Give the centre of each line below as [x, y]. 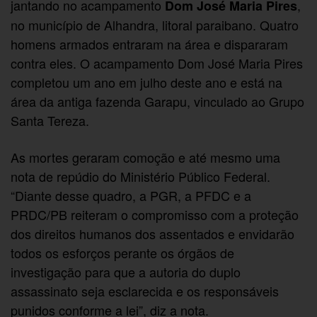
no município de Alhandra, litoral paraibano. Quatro [155, 25]
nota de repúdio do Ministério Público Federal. [141, 177]
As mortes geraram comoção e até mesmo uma [146, 157]
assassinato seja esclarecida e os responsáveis [145, 291]
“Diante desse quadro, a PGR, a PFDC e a [131, 196]
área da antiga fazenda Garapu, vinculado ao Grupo [158, 102]
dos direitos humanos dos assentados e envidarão [153, 234]
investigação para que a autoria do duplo [126, 272]
